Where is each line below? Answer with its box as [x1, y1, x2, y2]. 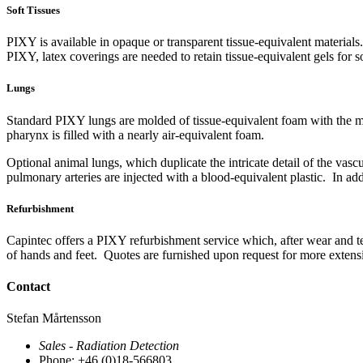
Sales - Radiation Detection [39, 339, 179, 353]
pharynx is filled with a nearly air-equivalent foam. [6, 127, 264, 142]
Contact [6, 280, 50, 294]
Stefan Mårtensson [6, 311, 101, 326]
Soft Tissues [6, 4, 60, 16]
